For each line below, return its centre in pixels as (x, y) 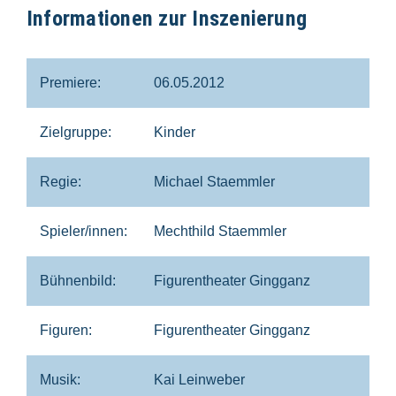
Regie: (61, 181)
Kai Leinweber (199, 379)
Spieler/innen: (84, 231)
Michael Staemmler (214, 181)
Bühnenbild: (78, 280)
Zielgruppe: (76, 132)
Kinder (175, 132)
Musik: (60, 379)
